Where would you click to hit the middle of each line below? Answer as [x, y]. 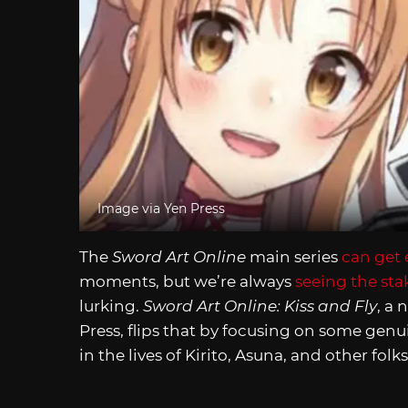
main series [296, 256]
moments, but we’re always [187, 281]
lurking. [111, 306]
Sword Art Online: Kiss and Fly [260, 306]
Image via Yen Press [161, 208]
